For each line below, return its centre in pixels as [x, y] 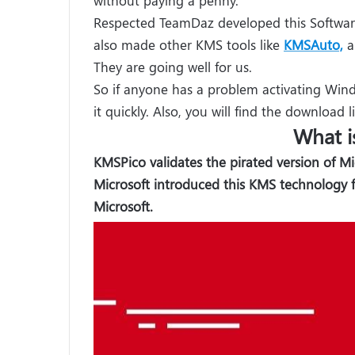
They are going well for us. [173, 66]
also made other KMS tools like [189, 44]
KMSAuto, [313, 44]
